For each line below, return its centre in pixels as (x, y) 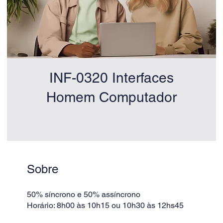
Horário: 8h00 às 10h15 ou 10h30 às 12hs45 (106, 206)
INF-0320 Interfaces (111, 78)
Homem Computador (111, 97)
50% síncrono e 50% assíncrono (84, 195)
